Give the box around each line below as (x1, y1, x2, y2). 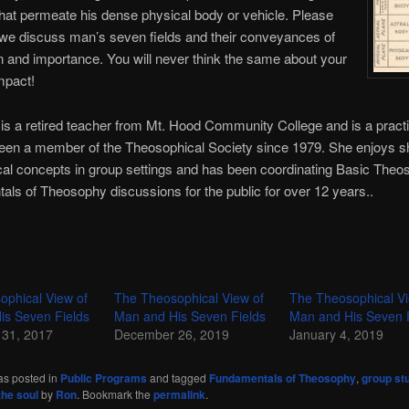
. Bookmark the (76, 386, 153, 403)
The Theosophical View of (113, 288, 264, 308)
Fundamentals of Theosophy (208, 370, 356, 387)
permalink (152, 386, 205, 404)
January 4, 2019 (289, 325, 384, 344)
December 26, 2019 (113, 325, 229, 344)
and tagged (146, 370, 209, 386)
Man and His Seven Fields (113, 307, 266, 326)
